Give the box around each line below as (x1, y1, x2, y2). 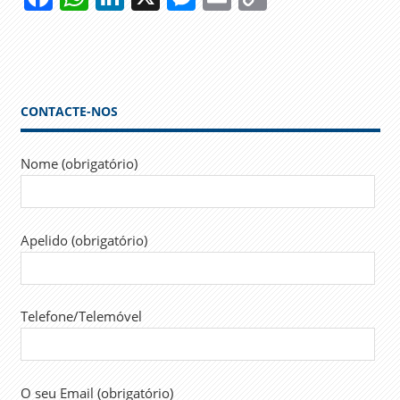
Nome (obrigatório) (20, 154, 137, 173)
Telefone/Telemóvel (20, 307, 142, 326)
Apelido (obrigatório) (20, 230, 147, 249)
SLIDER (26, 82, 64, 98)
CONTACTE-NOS (20, 102, 118, 120)
